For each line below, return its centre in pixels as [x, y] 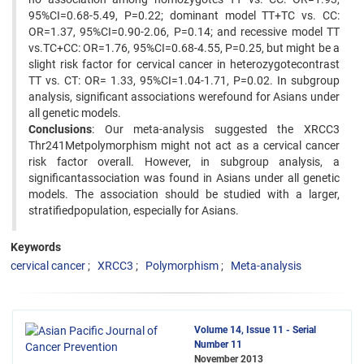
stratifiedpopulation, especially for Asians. [134, 210]
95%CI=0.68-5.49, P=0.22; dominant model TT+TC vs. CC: [184, 15]
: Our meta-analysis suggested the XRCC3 [216, 129]
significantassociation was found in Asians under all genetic [184, 178]
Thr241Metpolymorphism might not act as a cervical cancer [184, 145]
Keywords [36, 247]
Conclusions [60, 129]
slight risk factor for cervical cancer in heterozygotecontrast [184, 64]
